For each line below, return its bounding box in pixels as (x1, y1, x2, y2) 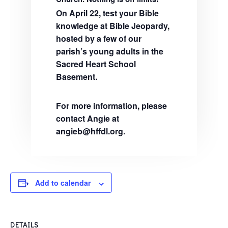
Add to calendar (35, 178, 91, 188)
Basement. (55, 71, 99, 83)
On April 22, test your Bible (55, 7, 159, 19)
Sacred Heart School (55, 58, 136, 70)
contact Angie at (55, 112, 119, 125)
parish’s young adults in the (55, 45, 163, 58)
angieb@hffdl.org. (55, 125, 125, 137)
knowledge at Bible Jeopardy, (55, 20, 169, 32)
